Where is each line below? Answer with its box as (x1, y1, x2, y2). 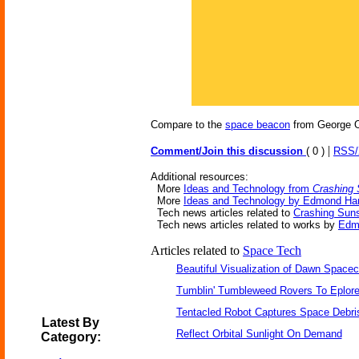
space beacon (225, 119, 290, 131)
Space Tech (243, 244, 301, 257)
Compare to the (151, 119, 225, 131)
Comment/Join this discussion (151, 145, 306, 157)
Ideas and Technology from (184, 183, 313, 195)
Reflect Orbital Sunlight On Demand (175, 328, 342, 340)
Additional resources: (151, 171, 248, 183)
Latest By (42, 316, 99, 329)
